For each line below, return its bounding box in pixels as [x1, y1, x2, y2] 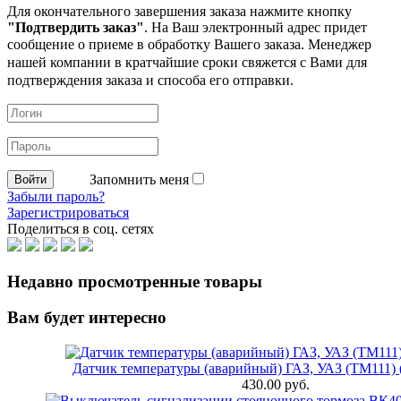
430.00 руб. [242, 377, 310, 393]
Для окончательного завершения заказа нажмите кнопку [7, 3, 352, 19]
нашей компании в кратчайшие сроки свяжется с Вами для [7, 54, 367, 70]
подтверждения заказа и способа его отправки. [7, 72, 294, 88]
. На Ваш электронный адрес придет [144, 19, 367, 35]
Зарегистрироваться [7, 204, 129, 220]
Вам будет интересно [7, 308, 166, 328]
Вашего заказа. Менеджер [214, 36, 371, 52]
